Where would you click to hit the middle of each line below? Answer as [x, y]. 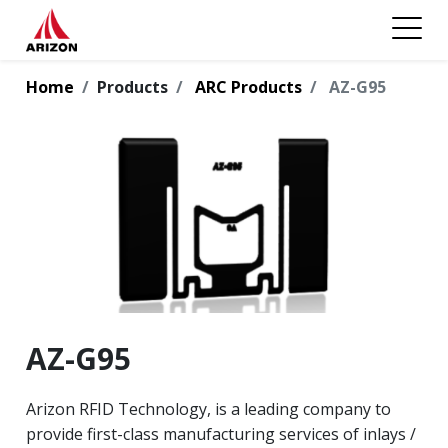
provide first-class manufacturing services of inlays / [221, 434]
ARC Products [248, 87]
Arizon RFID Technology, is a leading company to [208, 409]
